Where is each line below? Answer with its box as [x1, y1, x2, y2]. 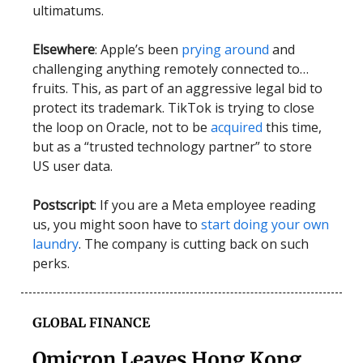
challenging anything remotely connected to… [32, 59, 309, 78]
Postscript [32, 195, 94, 214]
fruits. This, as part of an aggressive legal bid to [32, 79, 322, 97]
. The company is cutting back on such [79, 234, 309, 253]
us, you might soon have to [32, 215, 201, 233]
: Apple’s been [95, 40, 181, 58]
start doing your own [201, 215, 329, 233]
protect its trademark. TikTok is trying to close [32, 98, 314, 117]
